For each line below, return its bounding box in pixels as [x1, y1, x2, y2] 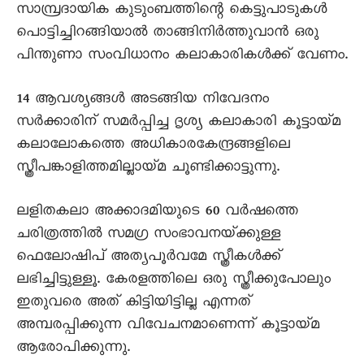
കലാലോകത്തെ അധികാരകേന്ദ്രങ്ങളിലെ [16, 135, 290, 158]
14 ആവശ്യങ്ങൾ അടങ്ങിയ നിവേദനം [16, 89, 269, 112]
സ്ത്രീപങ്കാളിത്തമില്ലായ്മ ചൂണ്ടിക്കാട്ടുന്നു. [16, 158, 279, 180]
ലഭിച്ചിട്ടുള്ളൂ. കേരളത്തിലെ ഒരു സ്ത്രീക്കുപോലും [16, 270, 331, 292]
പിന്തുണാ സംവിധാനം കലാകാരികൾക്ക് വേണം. [16, 45, 348, 68]
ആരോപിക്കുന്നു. [16, 338, 130, 361]
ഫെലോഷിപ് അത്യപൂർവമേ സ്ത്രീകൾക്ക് [16, 247, 281, 270]
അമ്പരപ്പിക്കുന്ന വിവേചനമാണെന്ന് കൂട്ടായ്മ [16, 315, 319, 338]
